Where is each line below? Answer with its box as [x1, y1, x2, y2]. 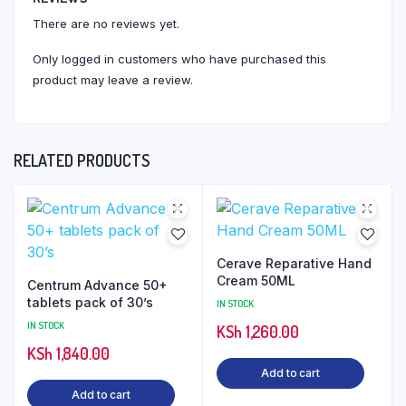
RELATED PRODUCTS [14, 150, 150, 170]
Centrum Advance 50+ [27, 277, 168, 293]
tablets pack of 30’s [27, 295, 153, 310]
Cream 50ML [217, 273, 295, 288]
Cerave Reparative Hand [217, 256, 372, 271]
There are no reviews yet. [33, 16, 179, 31]
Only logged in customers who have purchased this [33, 52, 326, 66]
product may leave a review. [33, 72, 193, 87]
